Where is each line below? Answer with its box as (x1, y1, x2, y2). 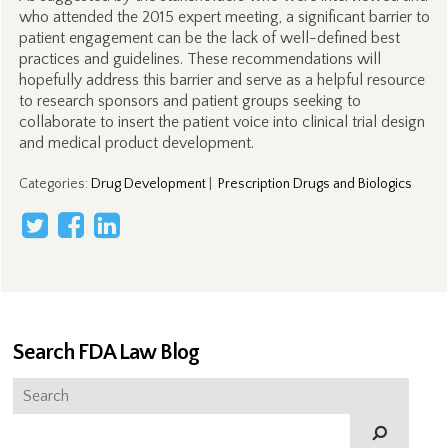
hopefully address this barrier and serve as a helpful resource (18, 71, 425, 89)
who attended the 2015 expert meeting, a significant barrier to (18, 8, 430, 26)
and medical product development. (18, 134, 254, 152)
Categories (18, 176, 85, 192)
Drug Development (90, 176, 206, 192)
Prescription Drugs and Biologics (217, 176, 412, 192)
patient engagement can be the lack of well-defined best (18, 29, 400, 47)
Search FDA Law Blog (13, 340, 200, 365)
